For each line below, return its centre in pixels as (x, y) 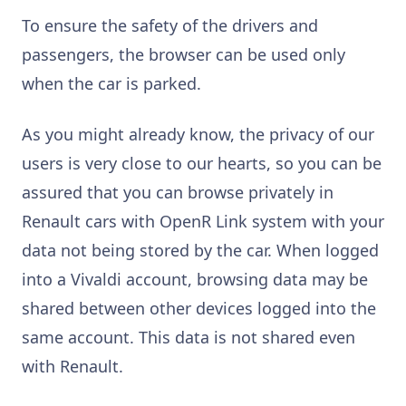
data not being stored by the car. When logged (200, 250)
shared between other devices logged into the (199, 308)
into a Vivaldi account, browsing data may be (195, 279)
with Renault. (72, 366)
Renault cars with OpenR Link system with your (203, 221)
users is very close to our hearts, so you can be (202, 163)
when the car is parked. (111, 83)
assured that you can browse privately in (178, 192)
